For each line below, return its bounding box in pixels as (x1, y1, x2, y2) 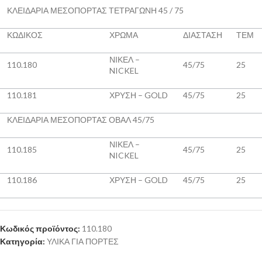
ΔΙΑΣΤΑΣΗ (183, 30, 222, 40)
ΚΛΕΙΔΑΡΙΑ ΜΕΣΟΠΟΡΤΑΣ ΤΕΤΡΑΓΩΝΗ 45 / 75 (7, 5, 184, 16)
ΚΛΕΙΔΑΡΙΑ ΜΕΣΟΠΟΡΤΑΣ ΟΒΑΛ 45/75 (7, 115, 154, 125)
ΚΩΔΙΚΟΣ (7, 30, 43, 40)
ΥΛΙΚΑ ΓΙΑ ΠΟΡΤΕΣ (47, 236, 119, 247)
